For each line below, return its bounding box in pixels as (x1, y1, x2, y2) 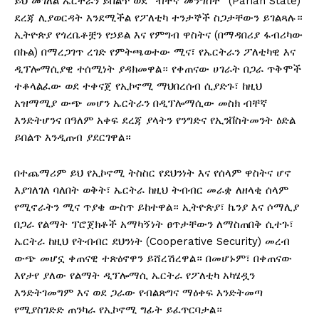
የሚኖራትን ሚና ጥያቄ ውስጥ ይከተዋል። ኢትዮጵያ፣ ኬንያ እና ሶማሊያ (14, 200, 299, 214)
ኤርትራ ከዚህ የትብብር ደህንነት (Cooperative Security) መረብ (14, 234, 290, 248)
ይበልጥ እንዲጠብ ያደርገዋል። (14, 130, 131, 144)
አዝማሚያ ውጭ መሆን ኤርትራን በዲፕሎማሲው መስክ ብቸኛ (14, 96, 268, 110)
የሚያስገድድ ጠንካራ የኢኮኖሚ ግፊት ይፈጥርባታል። (14, 303, 222, 316)
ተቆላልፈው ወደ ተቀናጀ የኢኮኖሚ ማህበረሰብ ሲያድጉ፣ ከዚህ (14, 79, 262, 93)
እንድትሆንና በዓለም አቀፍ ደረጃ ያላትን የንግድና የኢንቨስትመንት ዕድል (14, 113, 296, 127)
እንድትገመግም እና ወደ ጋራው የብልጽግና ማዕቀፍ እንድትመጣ (14, 286, 263, 299)
